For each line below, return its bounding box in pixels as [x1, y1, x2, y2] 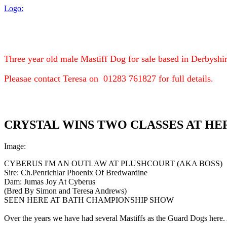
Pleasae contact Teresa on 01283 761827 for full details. [4, 73, 213, 84]
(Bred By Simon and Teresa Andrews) [4, 186, 127, 195]
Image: [4, 141, 26, 150]
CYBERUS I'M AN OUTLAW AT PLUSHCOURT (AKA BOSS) [4, 159, 222, 168]
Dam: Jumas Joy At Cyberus [4, 177, 95, 186]
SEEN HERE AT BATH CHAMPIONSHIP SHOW [4, 195, 174, 204]
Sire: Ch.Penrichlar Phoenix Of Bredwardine [4, 168, 147, 177]
